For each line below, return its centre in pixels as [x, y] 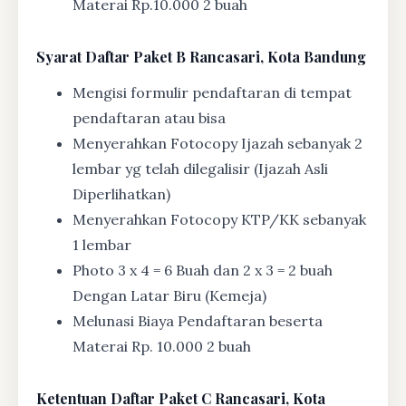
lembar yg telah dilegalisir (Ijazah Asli [200, 169]
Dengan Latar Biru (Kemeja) [169, 296]
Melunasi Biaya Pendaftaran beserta [198, 321]
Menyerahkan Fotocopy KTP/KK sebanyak [219, 220]
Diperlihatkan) [121, 194]
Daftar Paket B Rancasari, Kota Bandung [224, 57]
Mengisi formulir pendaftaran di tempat [212, 93]
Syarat [59, 57]
